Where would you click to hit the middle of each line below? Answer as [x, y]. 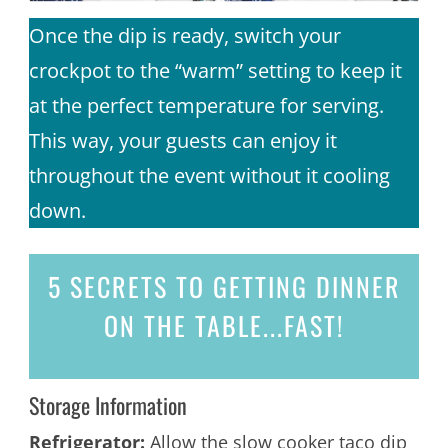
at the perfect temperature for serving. [206, 105]
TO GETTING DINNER [284, 287]
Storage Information [107, 405]
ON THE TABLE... [194, 326]
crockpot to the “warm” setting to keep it [215, 70]
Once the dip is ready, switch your [184, 35]
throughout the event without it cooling [209, 175]
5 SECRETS [107, 287]
